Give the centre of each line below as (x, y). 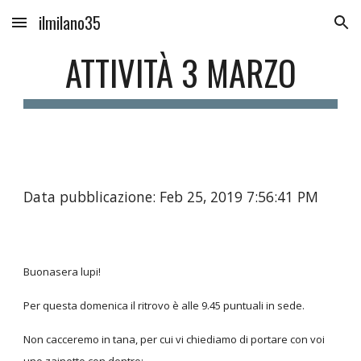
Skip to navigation (298, 30)
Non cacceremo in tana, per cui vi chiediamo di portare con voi (174, 339)
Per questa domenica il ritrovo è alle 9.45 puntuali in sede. (164, 305)
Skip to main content (70, 30)
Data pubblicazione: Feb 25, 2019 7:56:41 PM (171, 197)
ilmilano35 (70, 23)
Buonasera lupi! (62, 272)
